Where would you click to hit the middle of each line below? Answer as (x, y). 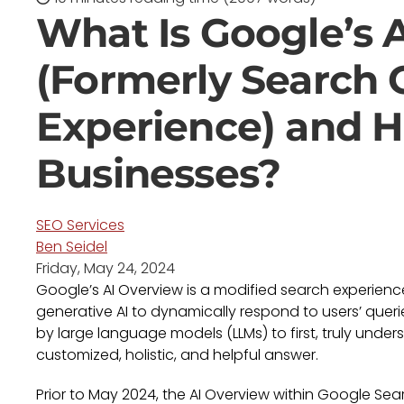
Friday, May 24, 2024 (106, 268)
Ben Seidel (72, 247)
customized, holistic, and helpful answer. (177, 355)
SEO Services (80, 225)
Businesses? (159, 173)
